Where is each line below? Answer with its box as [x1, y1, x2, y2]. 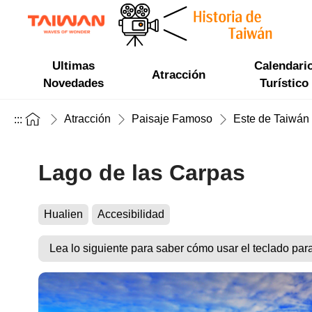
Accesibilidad [97, 208, 164, 220]
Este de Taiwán [233, 113, 309, 125]
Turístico [260, 77, 309, 90]
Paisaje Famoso [132, 113, 212, 125]
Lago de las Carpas [38, 160, 245, 185]
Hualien [44, 208, 83, 220]
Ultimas [52, 59, 95, 72]
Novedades [43, 77, 104, 90]
